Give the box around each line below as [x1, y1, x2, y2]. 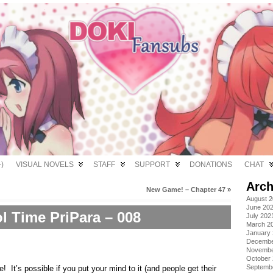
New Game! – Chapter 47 [146, 186, 225, 193]
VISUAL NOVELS [16, 160, 74, 169]
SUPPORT [135, 160, 170, 169]
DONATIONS [190, 160, 232, 169]
